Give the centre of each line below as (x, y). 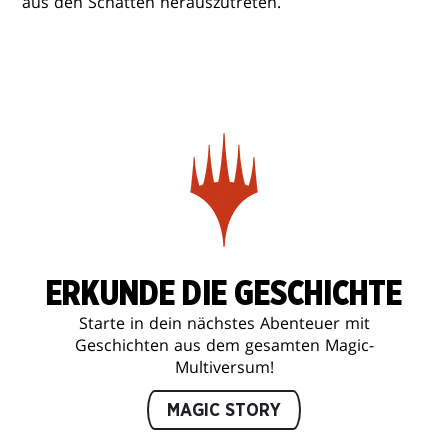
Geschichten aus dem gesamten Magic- (224, 345)
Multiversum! (224, 367)
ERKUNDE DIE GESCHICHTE (224, 294)
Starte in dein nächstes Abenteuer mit (224, 323)
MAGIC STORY (224, 411)
